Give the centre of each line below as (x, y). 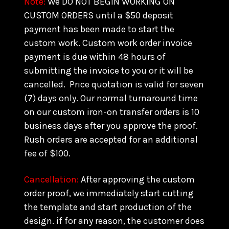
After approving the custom (137, 179)
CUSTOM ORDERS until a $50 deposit (99, 15)
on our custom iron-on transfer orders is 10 (112, 112)
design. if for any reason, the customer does (114, 221)
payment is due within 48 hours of (95, 57)
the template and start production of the (108, 207)
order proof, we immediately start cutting (109, 193)
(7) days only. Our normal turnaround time (111, 98)
